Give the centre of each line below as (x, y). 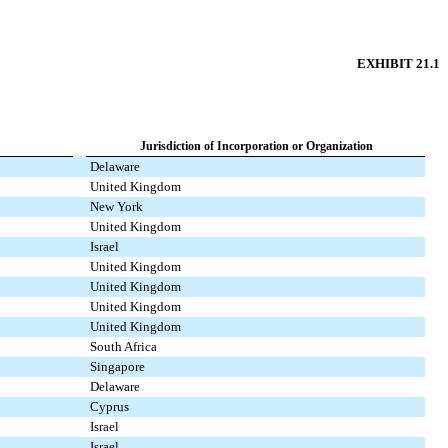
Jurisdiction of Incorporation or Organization (256, 146)
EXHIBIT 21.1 (398, 63)
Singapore (117, 366)
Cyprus (109, 406)
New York (116, 206)
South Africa (123, 346)
